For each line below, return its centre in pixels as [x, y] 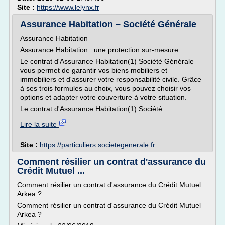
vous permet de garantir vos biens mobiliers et [94, 70]
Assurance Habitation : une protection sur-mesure [99, 50]
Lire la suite [39, 124]
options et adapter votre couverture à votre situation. [103, 97]
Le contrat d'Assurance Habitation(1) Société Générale [107, 61]
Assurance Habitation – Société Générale [108, 24]
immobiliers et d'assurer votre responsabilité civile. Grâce [111, 79]
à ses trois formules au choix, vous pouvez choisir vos [105, 88]
